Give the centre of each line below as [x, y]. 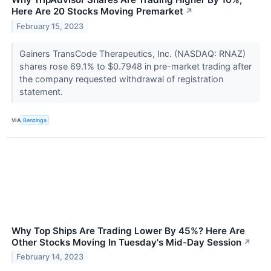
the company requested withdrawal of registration [121, 79]
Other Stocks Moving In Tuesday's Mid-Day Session [126, 242]
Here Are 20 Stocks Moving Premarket [97, 11]
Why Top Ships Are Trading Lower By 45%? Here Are [128, 230]
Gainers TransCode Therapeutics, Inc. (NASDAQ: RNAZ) [132, 54]
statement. [42, 92]
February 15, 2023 [50, 27]
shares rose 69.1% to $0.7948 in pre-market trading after [135, 67]
